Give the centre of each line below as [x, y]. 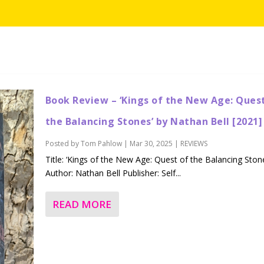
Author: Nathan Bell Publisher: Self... [113, 173]
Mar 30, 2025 [151, 143]
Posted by [63, 143]
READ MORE [82, 204]
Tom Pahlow [101, 143]
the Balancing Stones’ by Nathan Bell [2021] [154, 121]
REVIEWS [194, 143]
